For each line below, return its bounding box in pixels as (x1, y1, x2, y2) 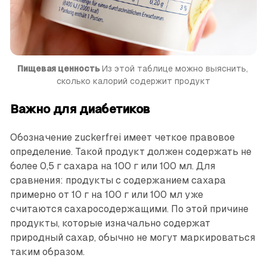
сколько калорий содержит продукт (57, 76, 210, 86)
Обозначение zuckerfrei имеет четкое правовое (10, 131, 235, 143)
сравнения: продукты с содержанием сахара (10, 174, 226, 186)
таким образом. (10, 246, 85, 257)
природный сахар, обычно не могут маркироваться (10, 231, 255, 243)
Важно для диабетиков (10, 102, 150, 116)
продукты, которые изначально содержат (10, 217, 210, 229)
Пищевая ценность (17, 63, 100, 73)
